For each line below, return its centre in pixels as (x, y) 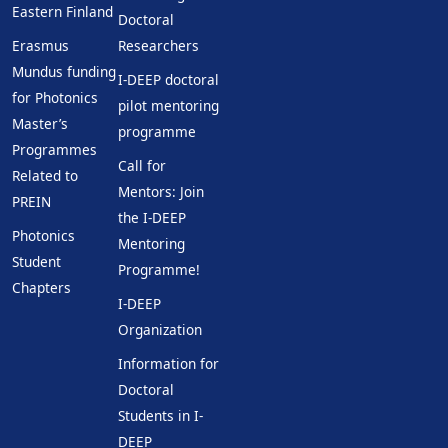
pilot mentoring (168, 105)
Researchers (158, 45)
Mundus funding (64, 71)
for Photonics (55, 97)
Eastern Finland (62, 11)
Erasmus (40, 45)
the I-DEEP (152, 217)
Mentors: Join (161, 191)
